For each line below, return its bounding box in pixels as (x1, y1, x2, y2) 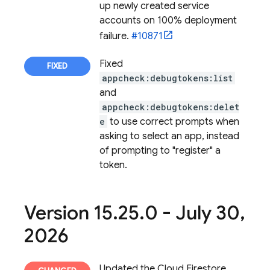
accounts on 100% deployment (99, 14, 237, 27)
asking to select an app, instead (99, 130, 239, 142)
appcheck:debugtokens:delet (102, 101, 239, 113)
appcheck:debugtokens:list (102, 72, 233, 84)
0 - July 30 (145, 201, 240, 225)
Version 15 (24, 201, 113, 225)
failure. (99, 30, 131, 42)
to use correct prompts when (107, 116, 239, 128)
